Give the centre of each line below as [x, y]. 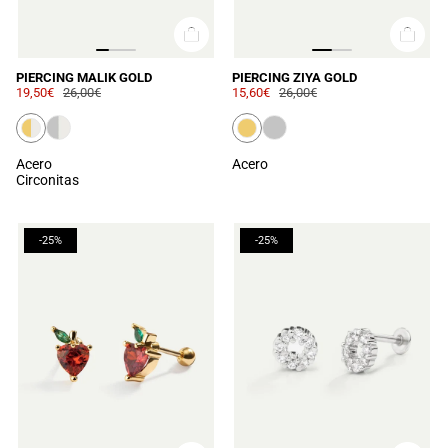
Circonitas [47, 179]
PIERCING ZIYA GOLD [294, 77]
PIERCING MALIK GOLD [84, 77]
